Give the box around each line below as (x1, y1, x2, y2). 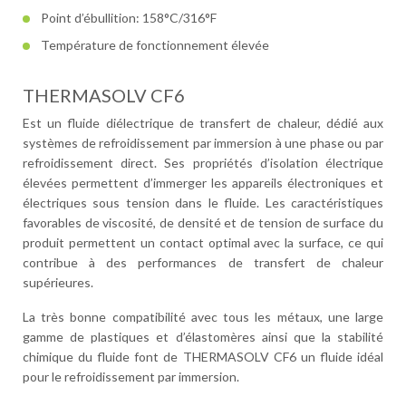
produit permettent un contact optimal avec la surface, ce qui (23, 235, 383, 250)
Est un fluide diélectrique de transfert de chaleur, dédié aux (23, 115, 383, 130)
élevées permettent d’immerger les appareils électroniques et (23, 175, 383, 190)
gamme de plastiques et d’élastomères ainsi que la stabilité (23, 329, 383, 344)
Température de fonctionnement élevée (41, 37, 269, 53)
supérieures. (23, 275, 93, 290)
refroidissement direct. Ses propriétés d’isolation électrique (23, 155, 383, 170)
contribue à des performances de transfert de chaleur (23, 255, 383, 270)
